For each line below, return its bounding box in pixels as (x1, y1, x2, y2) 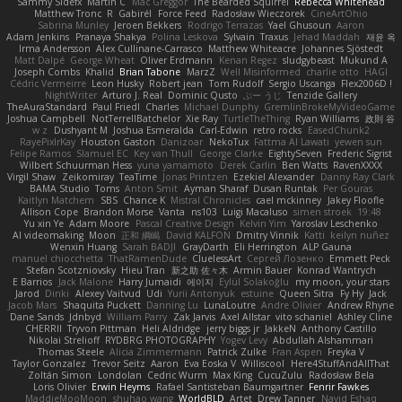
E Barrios (13, 275, 53, 289)
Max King (213, 369, 253, 382)
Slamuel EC (76, 147, 129, 161)
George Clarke (198, 147, 263, 161)
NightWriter (44, 89, 97, 102)
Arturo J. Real (101, 89, 162, 102)
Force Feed (157, 7, 206, 21)
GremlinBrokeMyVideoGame (264, 100, 396, 114)
